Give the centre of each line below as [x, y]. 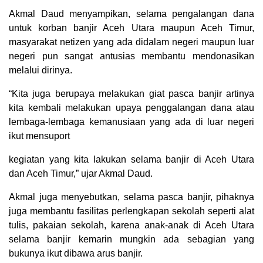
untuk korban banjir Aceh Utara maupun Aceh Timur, [131, 28]
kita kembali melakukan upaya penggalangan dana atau [131, 108]
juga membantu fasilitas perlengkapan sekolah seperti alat [131, 211]
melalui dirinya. [41, 70]
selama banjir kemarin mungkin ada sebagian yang [131, 240]
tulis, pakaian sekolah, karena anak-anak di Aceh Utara [131, 225]
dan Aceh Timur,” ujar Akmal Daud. [81, 174]
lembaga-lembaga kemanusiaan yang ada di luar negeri [131, 122]
